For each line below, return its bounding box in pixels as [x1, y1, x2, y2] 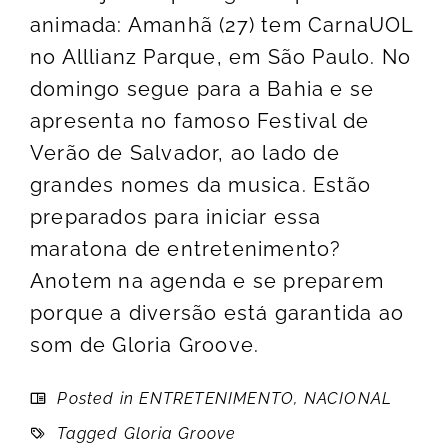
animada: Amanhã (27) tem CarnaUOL [30, 13, 414, 38]
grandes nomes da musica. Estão [30, 173, 372, 198]
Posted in [52, 389, 140, 409]
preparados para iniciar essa [30, 205, 322, 230]
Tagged [52, 424, 124, 444]
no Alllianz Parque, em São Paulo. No [30, 45, 412, 70]
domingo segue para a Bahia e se [30, 77, 375, 102]
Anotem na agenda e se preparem [30, 269, 385, 294]
